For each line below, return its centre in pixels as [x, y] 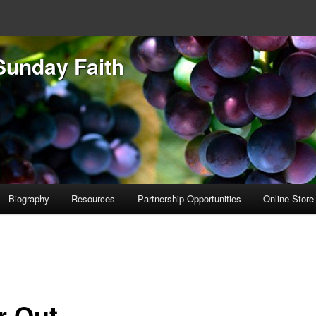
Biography [29, 199]
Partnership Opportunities [189, 199]
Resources [93, 199]
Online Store [289, 199]
